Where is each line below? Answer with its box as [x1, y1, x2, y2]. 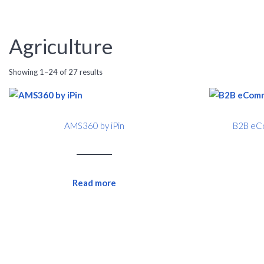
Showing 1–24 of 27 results [9, 67, 103, 77]
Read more [72, 177, 116, 188]
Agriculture [9, 34, 113, 58]
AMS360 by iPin [64, 120, 124, 131]
